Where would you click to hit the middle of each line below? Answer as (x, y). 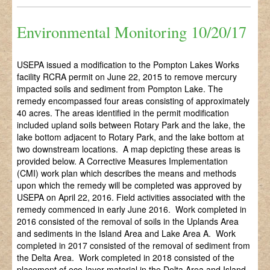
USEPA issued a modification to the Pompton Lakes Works (128, 65)
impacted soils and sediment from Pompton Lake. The (120, 89)
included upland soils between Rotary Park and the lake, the (131, 125)
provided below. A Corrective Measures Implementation (123, 161)
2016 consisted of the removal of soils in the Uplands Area (128, 221)
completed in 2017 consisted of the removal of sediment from (134, 246)
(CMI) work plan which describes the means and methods (127, 173)
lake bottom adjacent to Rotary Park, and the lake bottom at (131, 137)
